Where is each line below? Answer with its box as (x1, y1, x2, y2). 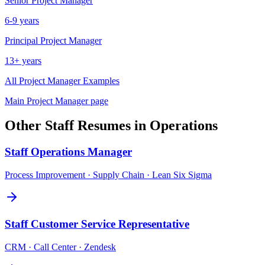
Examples (80, 75, 119, 86)
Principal (5, 35, 38, 46)
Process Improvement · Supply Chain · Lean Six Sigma (5, 170, 212, 180)
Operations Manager (31, 146, 132, 159)
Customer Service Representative (31, 217, 189, 230)
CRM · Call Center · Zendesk (5, 241, 116, 252)
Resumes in (74, 118, 150, 134)
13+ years (5, 55, 41, 66)
